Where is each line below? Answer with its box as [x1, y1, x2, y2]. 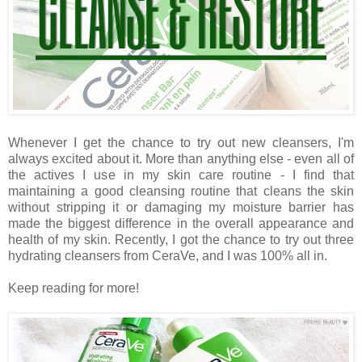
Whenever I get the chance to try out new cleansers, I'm [8, 136, 354, 150]
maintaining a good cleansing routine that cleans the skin [8, 184, 354, 199]
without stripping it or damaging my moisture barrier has [8, 200, 354, 215]
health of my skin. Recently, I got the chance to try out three [8, 233, 354, 247]
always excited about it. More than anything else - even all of [8, 152, 354, 166]
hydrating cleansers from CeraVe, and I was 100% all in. [8, 249, 327, 263]
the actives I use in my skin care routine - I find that [8, 168, 354, 183]
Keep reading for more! [8, 281, 139, 296]
